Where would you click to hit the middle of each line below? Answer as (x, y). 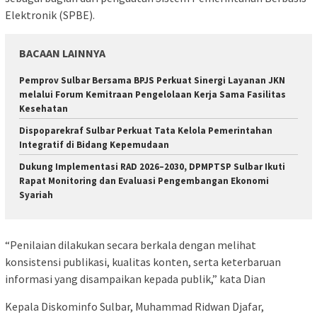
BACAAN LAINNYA (62, 53)
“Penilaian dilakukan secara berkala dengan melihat (131, 245)
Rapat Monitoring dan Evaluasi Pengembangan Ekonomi (144, 180)
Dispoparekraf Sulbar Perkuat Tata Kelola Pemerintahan (146, 130)
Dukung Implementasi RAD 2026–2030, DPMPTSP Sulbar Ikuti (152, 166)
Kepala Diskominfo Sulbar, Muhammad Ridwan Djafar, (134, 307)
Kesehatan (44, 108)
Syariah (36, 195)
